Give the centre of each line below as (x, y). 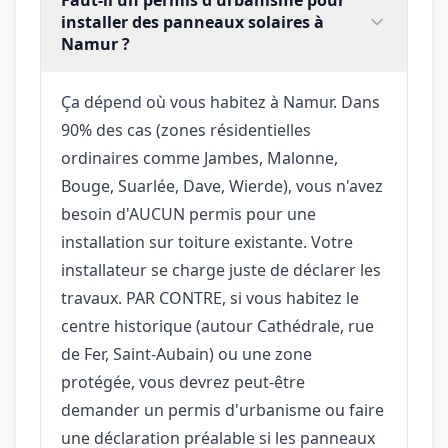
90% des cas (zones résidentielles (186, 129)
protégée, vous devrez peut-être (183, 381)
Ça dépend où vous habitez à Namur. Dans (220, 101)
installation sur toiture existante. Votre (207, 241)
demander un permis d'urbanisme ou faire (222, 409)
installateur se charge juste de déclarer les (221, 269)
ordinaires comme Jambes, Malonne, (199, 157)
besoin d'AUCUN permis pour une (188, 213)
